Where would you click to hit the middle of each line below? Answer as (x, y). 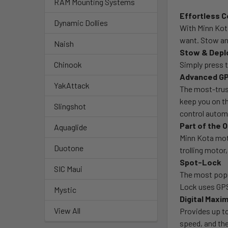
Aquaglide (70, 127)
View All (67, 211)
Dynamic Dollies (81, 23)
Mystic (65, 190)
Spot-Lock (201, 162)
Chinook (68, 65)
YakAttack (72, 85)
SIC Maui (68, 169)
